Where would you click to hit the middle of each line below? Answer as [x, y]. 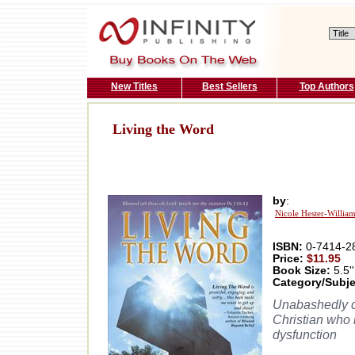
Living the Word [163, 130]
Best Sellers [229, 86]
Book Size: [302, 271]
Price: [290, 259]
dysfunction [305, 335]
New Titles [134, 86]
